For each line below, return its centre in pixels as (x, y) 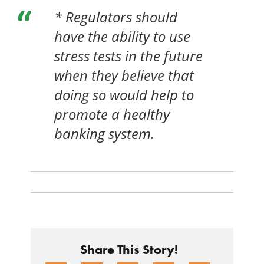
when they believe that (124, 75)
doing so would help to (124, 95)
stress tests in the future (129, 56)
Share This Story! (129, 250)
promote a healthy (112, 114)
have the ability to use (123, 37)
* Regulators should (116, 17)
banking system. (105, 134)
